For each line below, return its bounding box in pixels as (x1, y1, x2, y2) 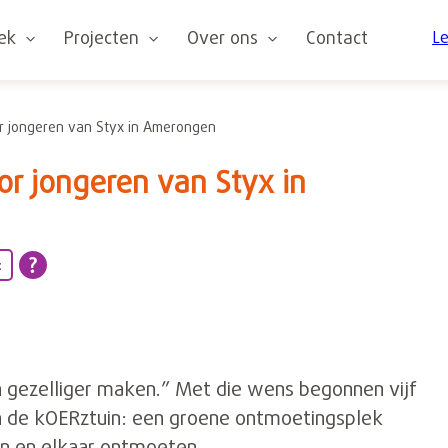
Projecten (64, 26, 139, 53)
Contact (306, 26, 368, 53)
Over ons (187, 26, 258, 53)
